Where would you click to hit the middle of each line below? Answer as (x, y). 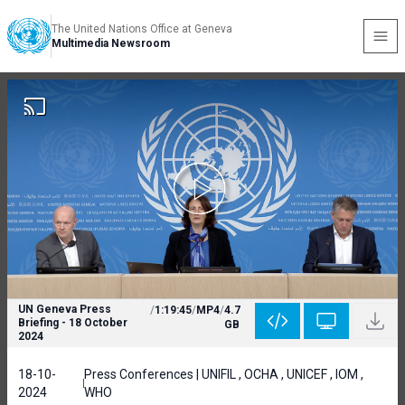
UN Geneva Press (65, 309)
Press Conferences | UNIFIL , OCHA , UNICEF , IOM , (224, 374)
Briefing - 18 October (73, 323)
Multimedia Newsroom (111, 43)
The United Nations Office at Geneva (142, 29)
